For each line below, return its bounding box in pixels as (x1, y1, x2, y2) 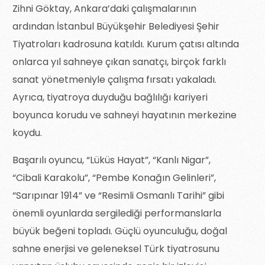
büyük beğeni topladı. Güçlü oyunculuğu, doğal (12, 224, 228, 238)
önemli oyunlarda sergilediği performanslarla (12, 206, 222, 220)
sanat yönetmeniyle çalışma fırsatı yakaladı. (12, 72, 217, 86)
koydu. (12, 125, 43, 140)
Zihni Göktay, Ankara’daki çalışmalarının (12, 1, 197, 15)
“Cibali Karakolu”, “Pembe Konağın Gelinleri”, (12, 170, 216, 185)
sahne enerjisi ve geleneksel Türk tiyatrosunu (12, 241, 220, 256)
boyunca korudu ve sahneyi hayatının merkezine (12, 108, 237, 122)
